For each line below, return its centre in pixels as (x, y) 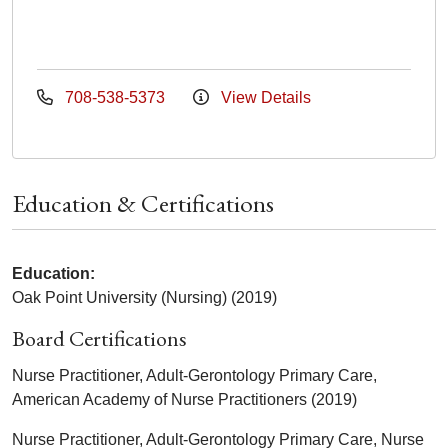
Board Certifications (99, 338)
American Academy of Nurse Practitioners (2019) (184, 399)
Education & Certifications (143, 202)
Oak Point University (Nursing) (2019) (144, 297)
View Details (264, 97)
